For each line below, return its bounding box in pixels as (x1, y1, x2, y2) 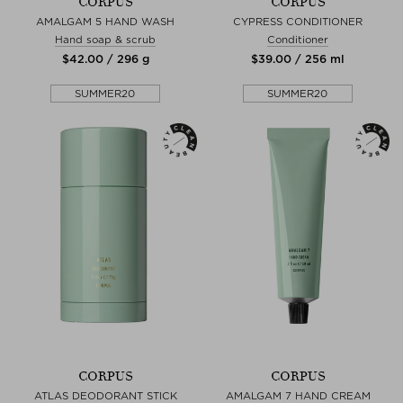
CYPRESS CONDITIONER (233, 14, 363, 28)
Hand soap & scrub (55, 32, 156, 46)
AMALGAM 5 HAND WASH (36, 14, 175, 28)
